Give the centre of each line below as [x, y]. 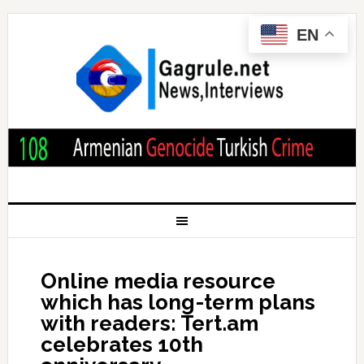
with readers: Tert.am [149, 323]
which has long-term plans [178, 302]
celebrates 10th [121, 344]
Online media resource [158, 281]
